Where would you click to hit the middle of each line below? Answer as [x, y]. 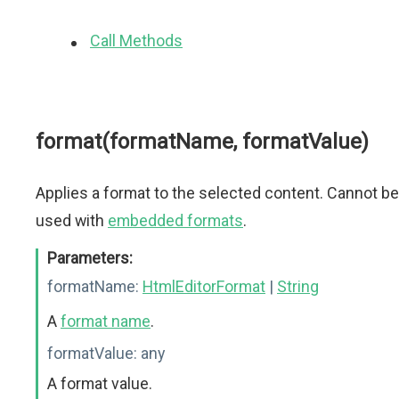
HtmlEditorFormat [204, 286]
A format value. [100, 383]
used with [72, 220]
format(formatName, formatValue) [202, 142]
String [298, 286]
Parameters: [90, 258]
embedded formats [175, 220]
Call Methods [136, 41]
